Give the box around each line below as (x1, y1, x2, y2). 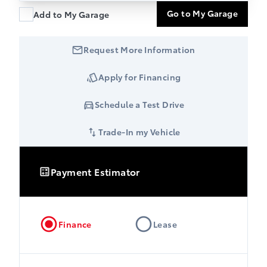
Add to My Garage (33, 8, 110, 20)
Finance (58, 218, 92, 231)
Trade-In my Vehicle (98, 125, 181, 138)
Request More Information (83, 43, 195, 55)
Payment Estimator (51, 164, 140, 179)
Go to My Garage (167, 7, 238, 20)
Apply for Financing (98, 70, 181, 83)
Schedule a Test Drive (94, 98, 185, 110)
